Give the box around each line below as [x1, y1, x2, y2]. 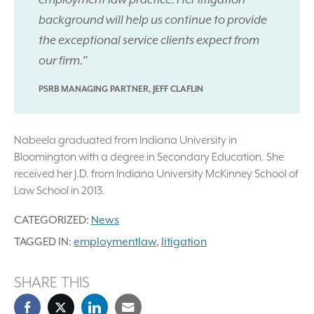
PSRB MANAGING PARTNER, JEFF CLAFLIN [39, 83, 203, 94]
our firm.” [39, 53, 90, 67]
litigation [161, 235, 207, 249]
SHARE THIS [14, 274, 90, 292]
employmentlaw [74, 235, 156, 249]
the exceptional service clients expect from [39, 32, 259, 47]
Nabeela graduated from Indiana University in [14, 134, 237, 147]
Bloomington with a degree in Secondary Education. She [14, 151, 284, 164]
